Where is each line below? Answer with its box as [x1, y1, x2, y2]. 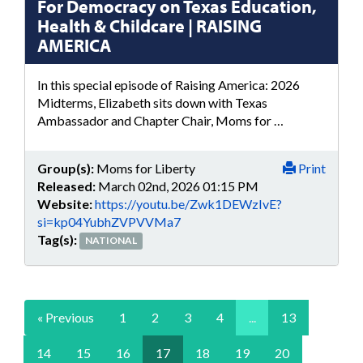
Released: [37, 177, 96, 194]
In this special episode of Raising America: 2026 [37, 77, 300, 92]
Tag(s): [37, 231, 77, 247]
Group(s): [37, 160, 94, 176]
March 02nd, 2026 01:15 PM [98, 177, 258, 194]
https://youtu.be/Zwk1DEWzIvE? [95, 195, 282, 211]
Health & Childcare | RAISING [37, 15, 262, 37]
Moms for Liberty [94, 160, 195, 176]
